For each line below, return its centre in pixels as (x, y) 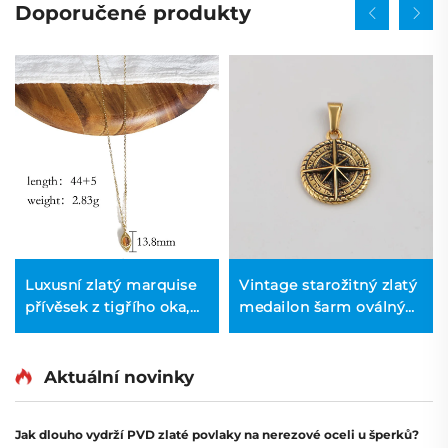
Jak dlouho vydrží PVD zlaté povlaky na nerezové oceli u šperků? (217, 434)
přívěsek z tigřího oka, (107, 306)
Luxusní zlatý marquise (110, 284)
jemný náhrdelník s (96, 328)
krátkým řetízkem (91, 350)
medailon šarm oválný (322, 306)
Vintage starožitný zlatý (328, 284)
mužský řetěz (288, 350)
